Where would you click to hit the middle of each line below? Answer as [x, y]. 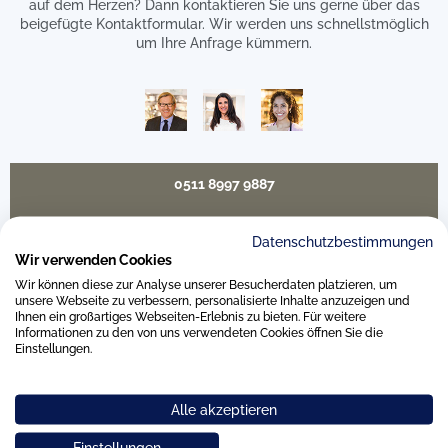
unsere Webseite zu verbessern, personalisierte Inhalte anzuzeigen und [212, 300]
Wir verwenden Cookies [93, 259]
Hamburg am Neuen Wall [96, 433]
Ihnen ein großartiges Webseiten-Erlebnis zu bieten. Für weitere [190, 316]
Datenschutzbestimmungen [342, 241]
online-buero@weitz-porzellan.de [224, 226]
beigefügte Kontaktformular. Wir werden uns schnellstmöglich [224, 24]
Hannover [45, 382]
